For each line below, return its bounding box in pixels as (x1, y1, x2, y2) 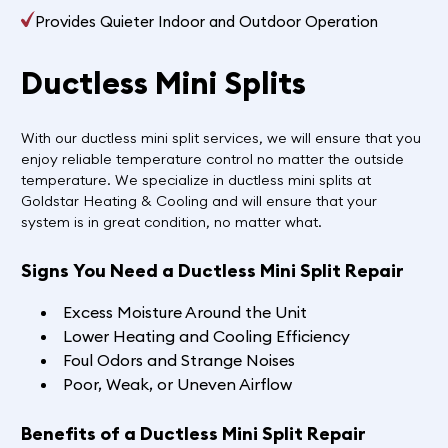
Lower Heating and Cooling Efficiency (62, 326, 350, 347)
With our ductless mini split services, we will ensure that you (20, 128, 421, 147)
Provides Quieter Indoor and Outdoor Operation (35, 11, 379, 31)
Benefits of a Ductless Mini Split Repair (20, 422, 366, 446)
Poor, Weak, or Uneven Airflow (62, 374, 292, 395)
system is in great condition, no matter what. (20, 212, 322, 231)
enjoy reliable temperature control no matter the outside (20, 149, 404, 168)
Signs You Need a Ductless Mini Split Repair (20, 259, 404, 283)
